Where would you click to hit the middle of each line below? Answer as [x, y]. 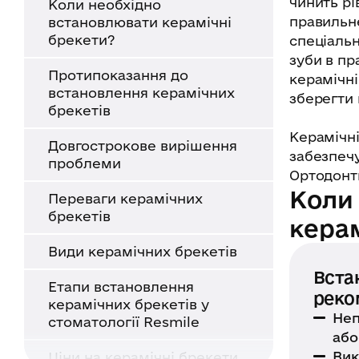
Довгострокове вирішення [143, 145]
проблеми [85, 163]
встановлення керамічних [141, 92]
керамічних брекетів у [129, 304]
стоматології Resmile [124, 321]
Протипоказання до [118, 75]
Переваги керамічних [125, 198]
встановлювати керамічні [140, 22]
